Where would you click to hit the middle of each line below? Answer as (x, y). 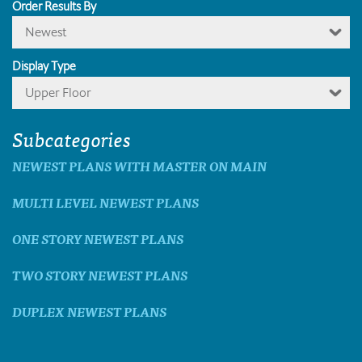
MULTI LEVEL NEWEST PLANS (105, 202)
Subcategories (72, 138)
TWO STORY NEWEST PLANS (100, 274)
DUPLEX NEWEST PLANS (89, 311)
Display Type (44, 67)
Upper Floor (58, 92)
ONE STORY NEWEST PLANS (98, 238)
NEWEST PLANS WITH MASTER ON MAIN (139, 165)
